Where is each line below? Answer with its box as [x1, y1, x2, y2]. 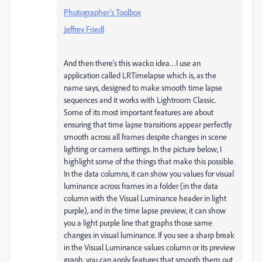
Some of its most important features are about [64, 107, 213, 118]
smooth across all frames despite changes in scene [64, 132, 227, 142]
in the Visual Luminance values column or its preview [64, 242, 235, 253]
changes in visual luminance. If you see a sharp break [64, 230, 235, 240]
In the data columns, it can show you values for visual [64, 168, 234, 179]
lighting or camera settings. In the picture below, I [64, 144, 222, 154]
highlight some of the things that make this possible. [64, 156, 235, 167]
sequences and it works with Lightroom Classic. [64, 95, 216, 105]
